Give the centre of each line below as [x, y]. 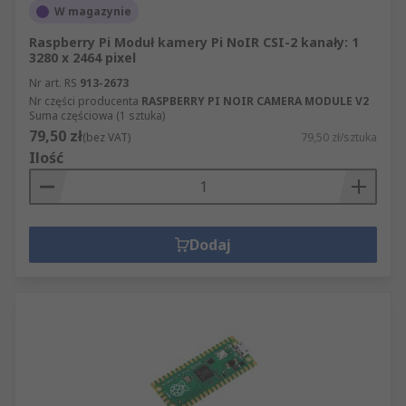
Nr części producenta [84, 101]
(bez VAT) [106, 137]
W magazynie [93, 11]
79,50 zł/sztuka [339, 137]
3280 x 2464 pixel [82, 58]
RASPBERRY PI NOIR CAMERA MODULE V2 [255, 101]
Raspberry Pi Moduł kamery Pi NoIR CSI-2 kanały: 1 [194, 42]
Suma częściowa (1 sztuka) [97, 116]
